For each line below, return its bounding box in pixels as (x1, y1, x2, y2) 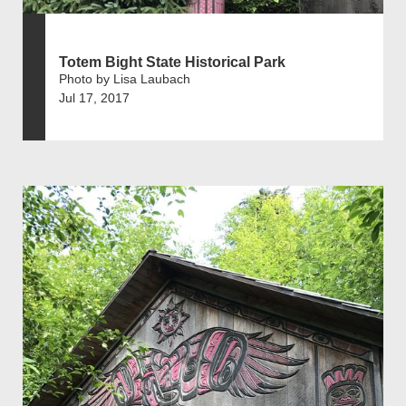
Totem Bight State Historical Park (59, 53, 285, 70)
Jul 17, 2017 (59, 90, 130, 105)
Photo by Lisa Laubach (59, 71, 190, 86)
